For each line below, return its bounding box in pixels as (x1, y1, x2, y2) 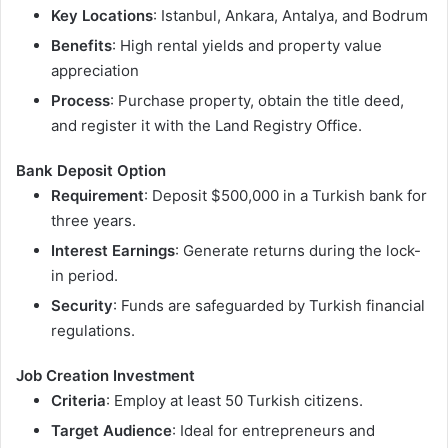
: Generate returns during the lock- (175, 241, 421, 261)
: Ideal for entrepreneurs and (172, 421, 375, 441)
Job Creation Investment (16, 366, 195, 386)
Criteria (51, 391, 106, 411)
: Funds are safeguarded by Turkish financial (113, 296, 425, 316)
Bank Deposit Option (16, 161, 166, 181)
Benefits (51, 36, 112, 56)
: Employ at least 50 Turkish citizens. (106, 391, 363, 411)
